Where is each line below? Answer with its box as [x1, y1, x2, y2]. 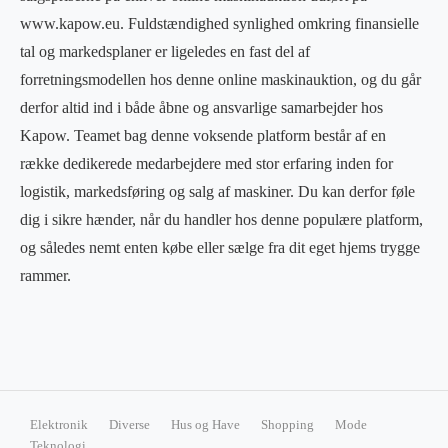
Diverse [109, 417, 151, 432]
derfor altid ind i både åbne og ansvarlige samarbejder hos [20, 98, 383, 116]
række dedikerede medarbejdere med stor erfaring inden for [20, 154, 393, 172]
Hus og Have [170, 417, 240, 432]
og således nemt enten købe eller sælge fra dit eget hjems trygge [20, 238, 420, 256]
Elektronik [30, 417, 89, 432]
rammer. [20, 266, 71, 284]
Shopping [260, 417, 314, 432]
